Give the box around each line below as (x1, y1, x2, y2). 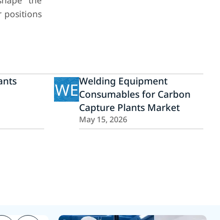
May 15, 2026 (79, 114, 127, 125)
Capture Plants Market (79, 101, 180, 114)
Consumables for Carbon (79, 87, 191, 101)
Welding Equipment (79, 74, 167, 87)
